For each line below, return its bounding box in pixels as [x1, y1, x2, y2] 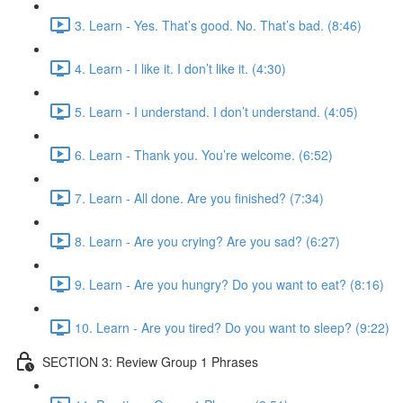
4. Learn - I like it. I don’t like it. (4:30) [75, 58, 286, 77]
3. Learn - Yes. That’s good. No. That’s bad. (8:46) [75, 15, 362, 34]
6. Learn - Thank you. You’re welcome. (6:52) [75, 145, 333, 164]
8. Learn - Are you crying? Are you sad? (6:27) [75, 231, 340, 250]
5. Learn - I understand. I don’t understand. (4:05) [75, 102, 358, 121]
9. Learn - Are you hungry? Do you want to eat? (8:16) [75, 274, 384, 293]
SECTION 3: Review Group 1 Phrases [42, 352, 258, 371]
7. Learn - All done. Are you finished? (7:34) [75, 188, 324, 207]
